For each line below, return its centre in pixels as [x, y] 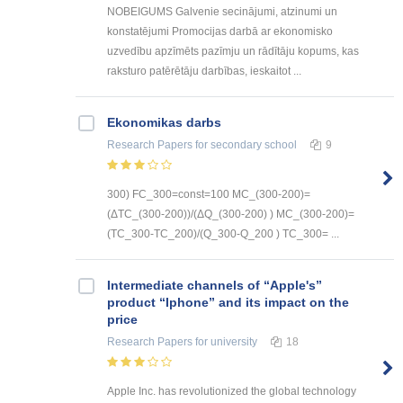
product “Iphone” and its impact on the [228, 303]
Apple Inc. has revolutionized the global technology [232, 391]
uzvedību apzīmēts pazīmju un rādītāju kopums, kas [233, 52]
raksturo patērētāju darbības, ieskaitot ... [204, 72]
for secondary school [245, 145]
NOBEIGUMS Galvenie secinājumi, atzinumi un [222, 12]
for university [225, 342]
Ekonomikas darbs [164, 123]
